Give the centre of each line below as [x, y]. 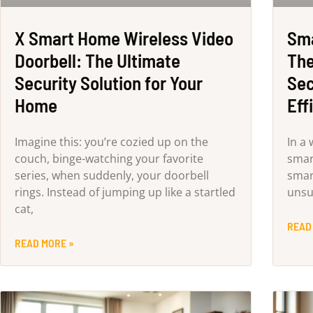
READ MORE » [44, 243]
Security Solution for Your [109, 83]
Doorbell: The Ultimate [97, 60]
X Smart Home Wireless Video [124, 38]
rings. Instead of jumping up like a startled [125, 192]
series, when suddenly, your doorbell [112, 176]
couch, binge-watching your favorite [109, 159]
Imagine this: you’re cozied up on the [111, 142]
